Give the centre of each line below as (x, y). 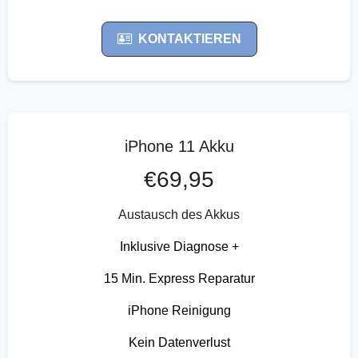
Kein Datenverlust (179, 342)
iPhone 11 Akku (179, 146)
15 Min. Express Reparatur (179, 278)
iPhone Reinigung (179, 310)
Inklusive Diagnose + (179, 246)
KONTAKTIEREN (189, 38)
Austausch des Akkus (179, 214)
